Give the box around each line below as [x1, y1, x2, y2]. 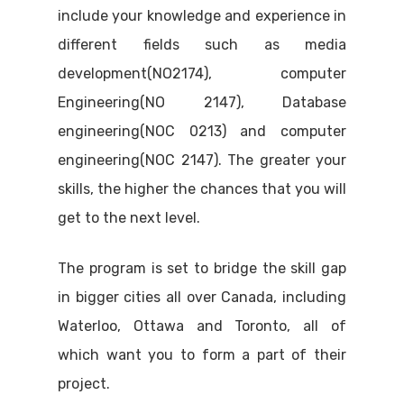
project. [58, 375, 110, 393]
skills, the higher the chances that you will [58, 180, 346, 198]
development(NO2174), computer [58, 65, 346, 83]
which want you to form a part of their [58, 346, 346, 364]
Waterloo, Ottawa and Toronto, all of [58, 317, 346, 335]
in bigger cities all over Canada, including [58, 289, 346, 307]
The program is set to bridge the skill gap [58, 260, 346, 278]
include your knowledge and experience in [58, 7, 346, 25]
